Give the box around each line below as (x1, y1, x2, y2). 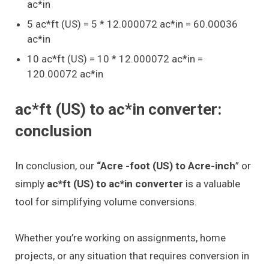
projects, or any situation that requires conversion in (15, 250, 249, 262)
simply (15, 177, 47, 190)
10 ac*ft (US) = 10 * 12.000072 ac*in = (27, 52, 203, 65)
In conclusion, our (15, 159, 97, 172)
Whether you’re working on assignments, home (15, 232, 226, 244)
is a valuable (183, 177, 240, 190)
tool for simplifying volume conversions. (15, 195, 197, 208)
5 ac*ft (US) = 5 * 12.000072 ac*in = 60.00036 (27, 17, 238, 30)
